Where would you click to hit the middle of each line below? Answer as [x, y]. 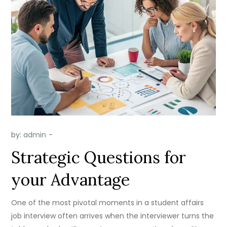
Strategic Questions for [99, 158]
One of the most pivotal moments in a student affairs [108, 203]
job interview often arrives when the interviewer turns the [113, 216]
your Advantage [71, 180]
